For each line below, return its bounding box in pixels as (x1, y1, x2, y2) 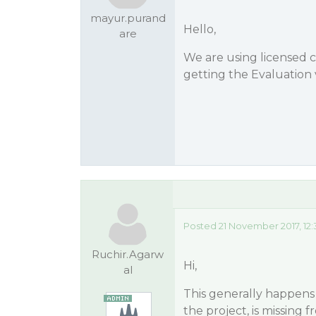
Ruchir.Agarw (92, 248, 164, 261)
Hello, (183, 23, 216, 36)
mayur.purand (90, 11, 166, 25)
